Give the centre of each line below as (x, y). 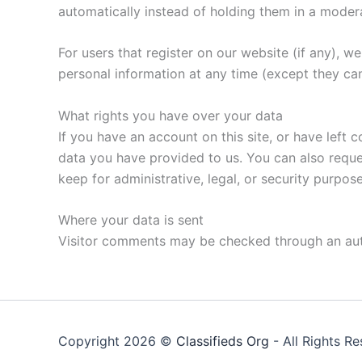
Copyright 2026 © (117, 341)
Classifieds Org (223, 341)
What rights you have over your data (170, 115)
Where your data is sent (131, 220)
